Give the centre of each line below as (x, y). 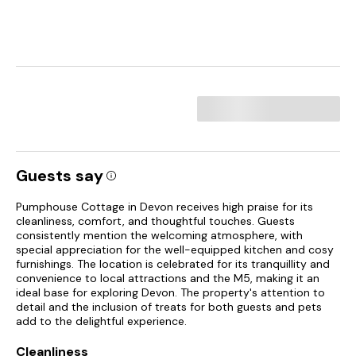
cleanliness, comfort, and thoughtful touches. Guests (155, 221)
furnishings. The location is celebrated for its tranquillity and (173, 264)
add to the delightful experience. (101, 321)
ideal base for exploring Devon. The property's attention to (170, 292)
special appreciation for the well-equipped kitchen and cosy (175, 250)
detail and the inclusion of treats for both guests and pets (169, 307)
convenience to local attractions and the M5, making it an (168, 278)
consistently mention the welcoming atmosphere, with (159, 235)
